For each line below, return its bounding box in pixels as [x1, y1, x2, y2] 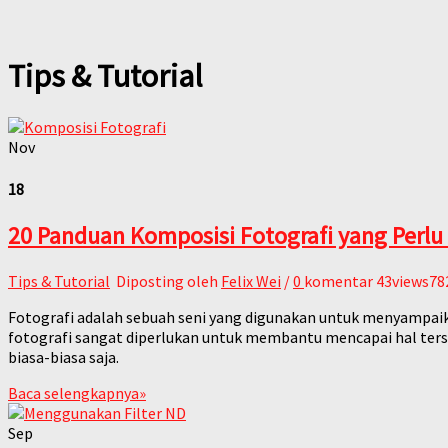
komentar [304, 270, 373, 291]
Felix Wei [221, 270, 281, 291]
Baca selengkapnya [8, 382, 139, 403]
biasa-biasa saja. [8, 346, 119, 367]
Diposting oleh [113, 270, 221, 291]
